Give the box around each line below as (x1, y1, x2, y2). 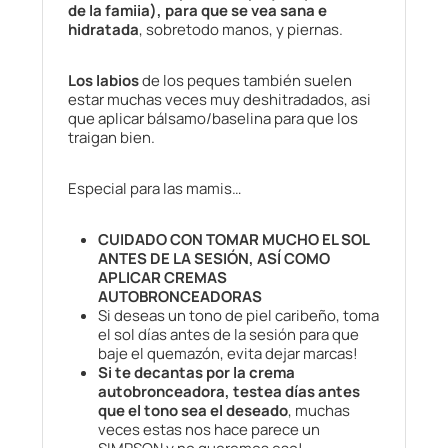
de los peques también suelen (139, 70, 352, 92)
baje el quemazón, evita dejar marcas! (98, 343, 358, 365)
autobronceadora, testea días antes (98, 381, 360, 403)
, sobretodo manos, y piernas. (139, 19, 343, 41)
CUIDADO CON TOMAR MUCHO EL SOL (98, 229, 369, 251)
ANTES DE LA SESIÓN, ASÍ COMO (98, 248, 330, 270)
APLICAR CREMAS (98, 267, 227, 289)
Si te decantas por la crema (98, 362, 295, 384)
